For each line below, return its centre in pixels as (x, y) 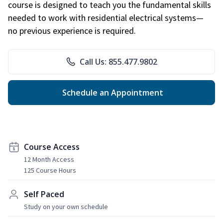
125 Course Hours (50, 170)
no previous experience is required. (72, 30)
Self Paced (44, 194)
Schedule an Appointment (111, 92)
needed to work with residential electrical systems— (106, 17)
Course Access (52, 147)
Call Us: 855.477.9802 (118, 61)
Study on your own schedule (66, 206)
